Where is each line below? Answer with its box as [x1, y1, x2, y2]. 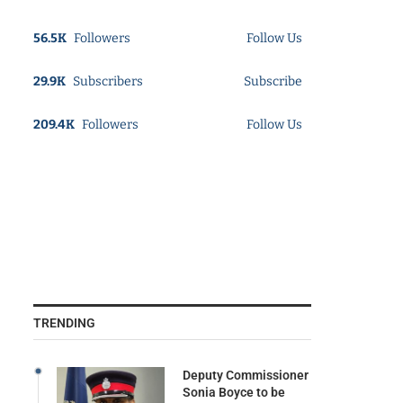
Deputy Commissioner [182, 367, 309, 382]
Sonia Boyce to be [182, 384, 285, 399]
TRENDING [32, 315, 95, 330]
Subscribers [72, 73, 143, 89]
